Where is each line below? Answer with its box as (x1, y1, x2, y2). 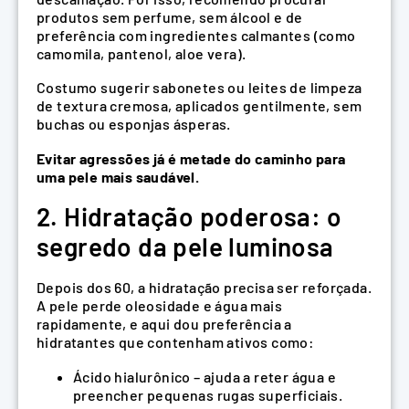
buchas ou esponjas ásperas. (37, 115, 231, 133)
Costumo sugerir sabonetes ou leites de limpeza (37, 79, 362, 97)
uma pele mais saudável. (37, 167, 200, 185)
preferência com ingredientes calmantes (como (37, 26, 356, 44)
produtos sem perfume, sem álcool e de (37, 7, 303, 26)
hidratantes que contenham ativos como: (37, 333, 315, 351)
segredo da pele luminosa (37, 231, 334, 263)
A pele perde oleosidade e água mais (37, 297, 282, 315)
